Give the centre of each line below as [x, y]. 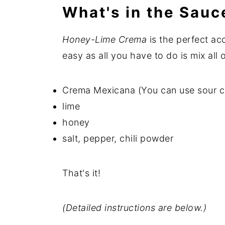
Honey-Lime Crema [104, 39]
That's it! [83, 173]
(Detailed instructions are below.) [134, 208]
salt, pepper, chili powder [118, 138]
